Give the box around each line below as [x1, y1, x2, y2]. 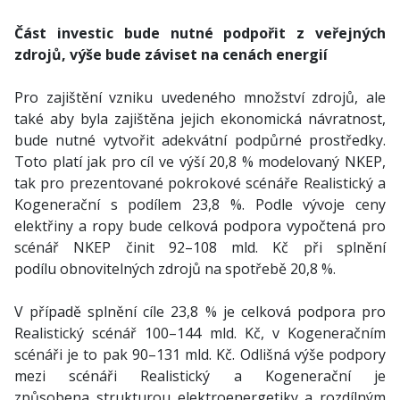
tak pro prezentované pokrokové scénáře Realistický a [14, 173, 386, 193]
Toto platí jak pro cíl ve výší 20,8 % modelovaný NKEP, [14, 152, 386, 171]
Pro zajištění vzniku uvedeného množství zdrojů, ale [14, 87, 386, 107]
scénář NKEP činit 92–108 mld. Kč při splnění [14, 237, 386, 257]
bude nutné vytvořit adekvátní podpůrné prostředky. [14, 130, 386, 150]
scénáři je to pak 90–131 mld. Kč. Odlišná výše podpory [14, 345, 386, 364]
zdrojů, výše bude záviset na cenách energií [14, 45, 328, 64]
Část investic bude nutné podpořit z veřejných [14, 23, 386, 43]
